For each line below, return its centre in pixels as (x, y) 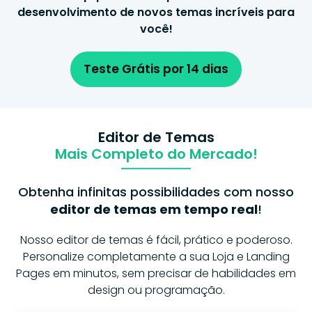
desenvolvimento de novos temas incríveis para (156, 12)
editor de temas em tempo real (154, 209)
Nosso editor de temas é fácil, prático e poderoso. (156, 240)
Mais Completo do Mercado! (156, 154)
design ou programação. (156, 290)
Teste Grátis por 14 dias (156, 69)
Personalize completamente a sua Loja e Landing (156, 256)
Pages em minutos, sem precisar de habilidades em (156, 273)
